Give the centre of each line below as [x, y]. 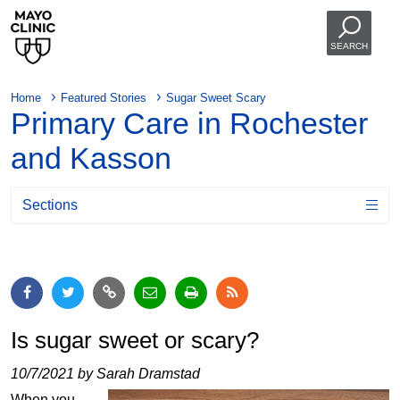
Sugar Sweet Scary [216, 98]
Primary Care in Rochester [189, 124]
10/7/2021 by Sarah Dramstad [105, 374]
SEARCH [349, 46]
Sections [50, 205]
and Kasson [91, 158]
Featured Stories [104, 98]
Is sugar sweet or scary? [135, 341]
